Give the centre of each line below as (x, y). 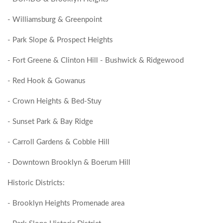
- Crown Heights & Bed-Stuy (56, 101)
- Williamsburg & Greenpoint (56, 20)
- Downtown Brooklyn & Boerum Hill (70, 163)
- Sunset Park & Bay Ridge (51, 122)
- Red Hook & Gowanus (48, 81)
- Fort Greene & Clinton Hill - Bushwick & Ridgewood (97, 60)
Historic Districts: (37, 183)
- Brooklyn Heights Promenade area (67, 203)
